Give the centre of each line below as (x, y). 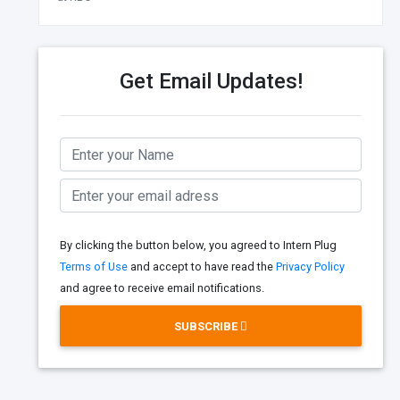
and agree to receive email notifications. (162, 288)
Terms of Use (94, 267)
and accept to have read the (202, 267)
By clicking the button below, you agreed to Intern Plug (198, 246)
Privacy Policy (310, 267)
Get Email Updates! (211, 82)
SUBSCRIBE (207, 326)
